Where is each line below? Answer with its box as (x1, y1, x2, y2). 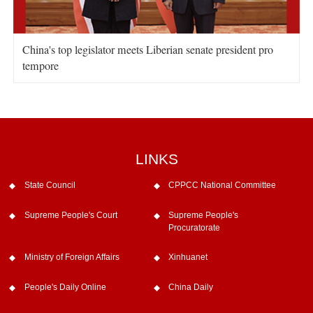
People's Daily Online (24, 282, 106, 293)
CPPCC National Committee (168, 180, 277, 190)
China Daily (168, 282, 214, 293)
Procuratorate (168, 222, 221, 233)
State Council (24, 180, 75, 190)
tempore (22, 58, 59, 74)
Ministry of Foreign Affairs (24, 252, 119, 263)
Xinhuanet (168, 252, 208, 263)
